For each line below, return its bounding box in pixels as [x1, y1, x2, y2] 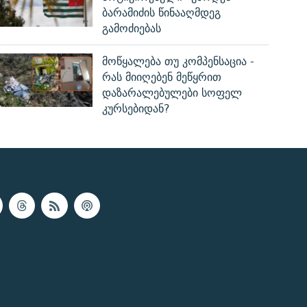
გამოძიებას [102, 19, 162, 38]
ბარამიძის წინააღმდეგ [102, 3, 221, 23]
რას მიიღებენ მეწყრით [102, 68, 222, 87]
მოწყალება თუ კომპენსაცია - [102, 52, 255, 71]
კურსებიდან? [102, 99, 171, 119]
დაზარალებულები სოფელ [102, 84, 243, 103]
